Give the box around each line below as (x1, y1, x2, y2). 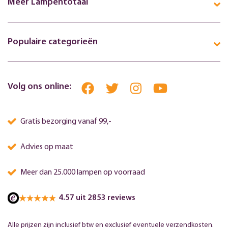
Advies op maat (18, 143, 73, 152)
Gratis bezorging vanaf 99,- (18, 118, 111, 126)
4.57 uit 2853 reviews (59, 194, 136, 203)
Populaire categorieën (8, 37, 98, 47)
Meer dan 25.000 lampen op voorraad (18, 168, 145, 177)
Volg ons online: (8, 82, 71, 92)
